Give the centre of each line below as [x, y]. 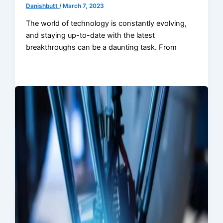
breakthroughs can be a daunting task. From [102, 48]
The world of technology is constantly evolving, [107, 24]
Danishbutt [43, 6]
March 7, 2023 [84, 6]
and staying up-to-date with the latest [91, 36]
